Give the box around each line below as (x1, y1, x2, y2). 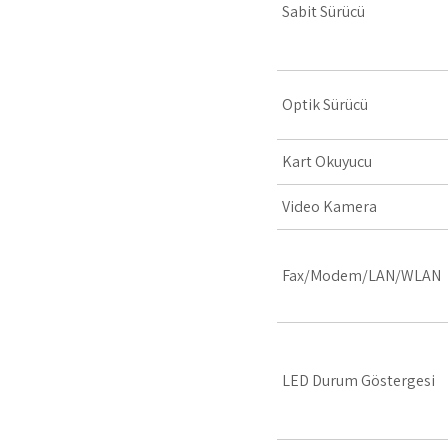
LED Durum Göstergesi (282, 370, 435, 391)
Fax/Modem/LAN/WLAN (282, 265, 441, 286)
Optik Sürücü (282, 94, 368, 115)
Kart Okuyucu (282, 151, 372, 172)
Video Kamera (282, 196, 377, 217)
